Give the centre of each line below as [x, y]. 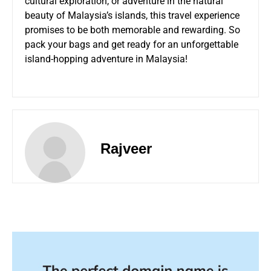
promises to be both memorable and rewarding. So [132, 30]
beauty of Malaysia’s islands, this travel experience [132, 15]
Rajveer [126, 148]
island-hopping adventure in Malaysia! [106, 59]
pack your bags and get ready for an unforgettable [132, 44]
